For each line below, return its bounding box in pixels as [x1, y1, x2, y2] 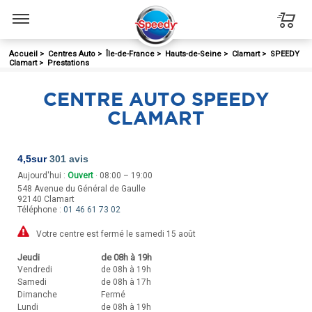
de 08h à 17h [101, 276, 151, 287]
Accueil [9, 49, 38, 58]
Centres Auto [48, 49, 95, 58]
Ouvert [68, 171, 93, 180]
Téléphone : [17, 205, 63, 214]
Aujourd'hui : [17, 171, 68, 180]
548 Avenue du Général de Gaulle [17, 184, 146, 194]
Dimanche [17, 289, 57, 299]
